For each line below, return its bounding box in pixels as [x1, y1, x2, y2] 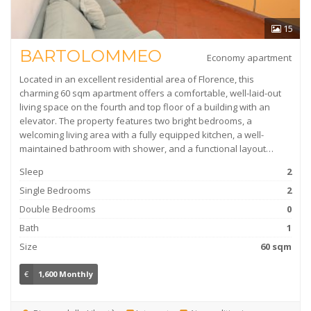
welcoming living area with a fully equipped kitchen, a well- [19, 128, 264, 141]
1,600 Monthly [38, 269, 93, 279]
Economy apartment [207, 51, 292, 64]
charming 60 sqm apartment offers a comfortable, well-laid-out [19, 87, 281, 99]
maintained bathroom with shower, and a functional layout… [19, 142, 274, 155]
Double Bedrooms [19, 203, 96, 215]
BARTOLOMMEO [19, 46, 162, 66]
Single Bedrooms [19, 184, 91, 196]
